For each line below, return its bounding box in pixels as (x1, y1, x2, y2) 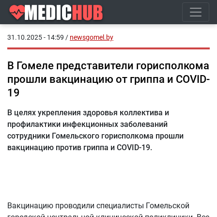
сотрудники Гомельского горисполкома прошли (7, 131, 184, 140)
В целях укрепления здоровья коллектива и (7, 108, 169, 117)
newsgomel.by (70, 33, 113, 41)
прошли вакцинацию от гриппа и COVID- (7, 73, 210, 85)
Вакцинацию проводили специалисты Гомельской (7, 201, 189, 210)
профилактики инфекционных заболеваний (7, 120, 168, 129)
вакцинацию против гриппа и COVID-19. (7, 143, 152, 152)
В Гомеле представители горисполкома (7, 60, 209, 72)
